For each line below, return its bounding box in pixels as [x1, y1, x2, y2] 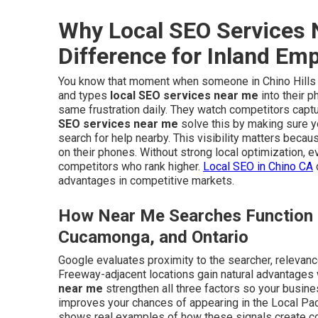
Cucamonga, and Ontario [58, 227, 248, 247]
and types [58, 89, 110, 102]
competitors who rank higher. [58, 160, 203, 173]
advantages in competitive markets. [58, 174, 234, 187]
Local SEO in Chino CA [203, 160, 313, 173]
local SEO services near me [110, 89, 258, 102]
